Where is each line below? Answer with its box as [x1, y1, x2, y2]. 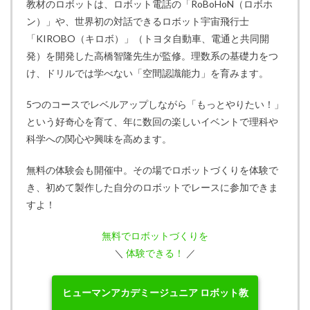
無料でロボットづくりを [102, 230, 208, 242]
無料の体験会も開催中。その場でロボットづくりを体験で [26, 164, 278, 176]
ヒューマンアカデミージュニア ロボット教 [62, 286, 248, 299]
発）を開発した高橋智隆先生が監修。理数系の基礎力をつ [26, 50, 278, 62]
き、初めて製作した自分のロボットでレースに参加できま [26, 181, 278, 194]
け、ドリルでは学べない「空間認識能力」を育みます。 [26, 67, 268, 80]
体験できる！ [124, 247, 186, 259]
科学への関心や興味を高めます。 [26, 133, 172, 145]
